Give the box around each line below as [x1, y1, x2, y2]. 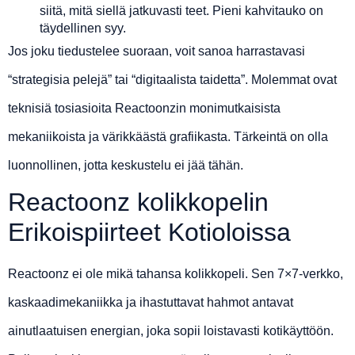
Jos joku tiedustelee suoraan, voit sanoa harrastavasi [8, 44, 305, 59]
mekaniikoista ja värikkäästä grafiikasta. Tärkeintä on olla [8, 130, 328, 144]
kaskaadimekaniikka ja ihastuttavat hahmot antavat [8, 296, 293, 310]
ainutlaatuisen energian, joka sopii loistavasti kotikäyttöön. [8, 324, 334, 338]
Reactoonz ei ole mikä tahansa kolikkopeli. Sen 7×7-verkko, [8, 267, 343, 281]
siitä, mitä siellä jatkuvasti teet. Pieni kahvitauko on [40, 4, 323, 18]
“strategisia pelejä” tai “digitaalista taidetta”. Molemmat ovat [8, 73, 337, 87]
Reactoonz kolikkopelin [8, 188, 269, 217]
